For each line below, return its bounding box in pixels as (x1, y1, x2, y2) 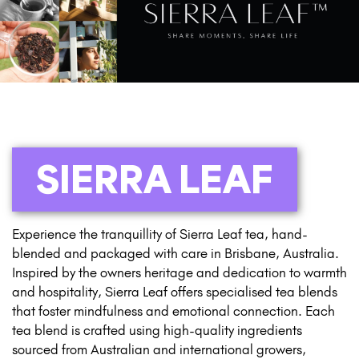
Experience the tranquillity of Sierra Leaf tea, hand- (12, 225, 308, 242)
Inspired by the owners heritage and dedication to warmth (12, 264, 347, 280)
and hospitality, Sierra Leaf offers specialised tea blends (12, 283, 337, 300)
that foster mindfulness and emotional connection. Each (12, 302, 335, 319)
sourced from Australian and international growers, (12, 341, 306, 357)
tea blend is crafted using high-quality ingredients (12, 321, 302, 338)
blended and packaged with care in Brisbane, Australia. (12, 244, 339, 261)
